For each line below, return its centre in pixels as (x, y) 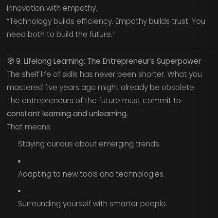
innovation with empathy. (52, 8)
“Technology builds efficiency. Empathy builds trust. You (106, 21)
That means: (29, 127)
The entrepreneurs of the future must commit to (94, 101)
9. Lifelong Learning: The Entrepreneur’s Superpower (108, 61)
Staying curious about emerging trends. (89, 144)
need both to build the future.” (61, 35)
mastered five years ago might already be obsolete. (101, 88)
